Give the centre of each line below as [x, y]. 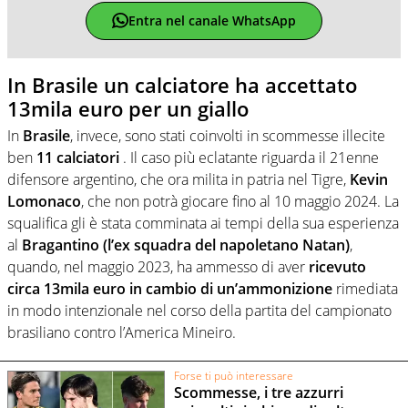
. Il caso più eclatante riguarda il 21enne [249, 158]
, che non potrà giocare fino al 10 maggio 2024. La [240, 202]
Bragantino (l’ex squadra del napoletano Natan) [186, 245]
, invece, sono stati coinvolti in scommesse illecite [228, 136]
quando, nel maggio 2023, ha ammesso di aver [158, 267]
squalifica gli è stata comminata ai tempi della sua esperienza [203, 224]
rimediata [365, 289]
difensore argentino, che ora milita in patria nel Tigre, [178, 180]
